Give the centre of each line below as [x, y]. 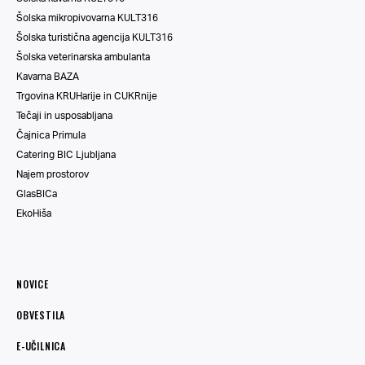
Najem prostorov [53, 174]
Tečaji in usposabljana [64, 115]
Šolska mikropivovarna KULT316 [87, 17]
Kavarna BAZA [48, 76]
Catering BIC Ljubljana [66, 154]
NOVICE [33, 284]
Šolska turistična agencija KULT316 [95, 37]
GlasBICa [37, 193]
